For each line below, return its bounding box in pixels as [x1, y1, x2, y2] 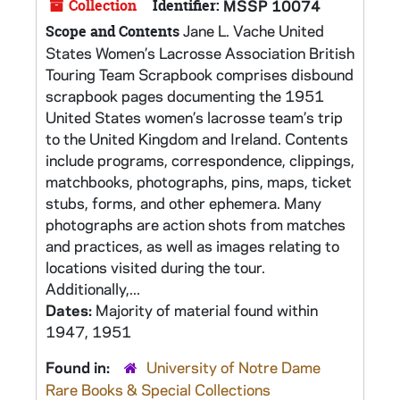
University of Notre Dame [146, 357, 321, 377]
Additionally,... [46, 279, 140, 298]
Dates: [46, 300, 96, 320]
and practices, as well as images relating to [46, 236, 339, 255]
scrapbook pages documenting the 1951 [46, 86, 324, 105]
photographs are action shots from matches [46, 214, 346, 234]
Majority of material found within [96, 300, 318, 320]
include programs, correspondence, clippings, [46, 150, 354, 170]
